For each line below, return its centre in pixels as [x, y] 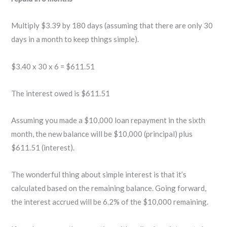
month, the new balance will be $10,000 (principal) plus [102, 134]
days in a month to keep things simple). [75, 39]
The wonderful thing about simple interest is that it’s [99, 175]
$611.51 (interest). [43, 148]
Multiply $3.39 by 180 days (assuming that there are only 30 [112, 26]
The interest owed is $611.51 [60, 93]
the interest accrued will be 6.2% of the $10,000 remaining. [109, 202]
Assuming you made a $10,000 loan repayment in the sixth [108, 120]
